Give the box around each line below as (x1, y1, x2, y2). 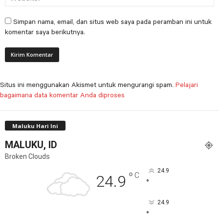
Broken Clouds (5, 152, 50, 160)
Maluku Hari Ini (12, 122, 58, 130)
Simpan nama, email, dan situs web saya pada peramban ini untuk (13, 17, 212, 25)
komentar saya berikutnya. (5, 27, 85, 36)
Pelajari (175, 80, 198, 88)
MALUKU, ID (5, 138, 57, 151)
